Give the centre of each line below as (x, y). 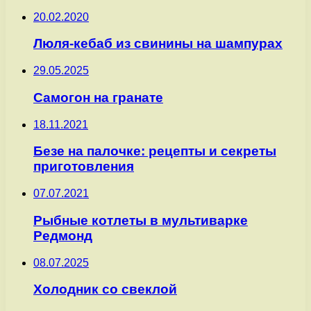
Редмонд (63, 235)
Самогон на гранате (98, 97)
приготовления (84, 167)
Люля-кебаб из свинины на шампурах (158, 44)
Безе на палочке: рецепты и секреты (155, 151)
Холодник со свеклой (105, 289)
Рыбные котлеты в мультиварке (141, 220)
